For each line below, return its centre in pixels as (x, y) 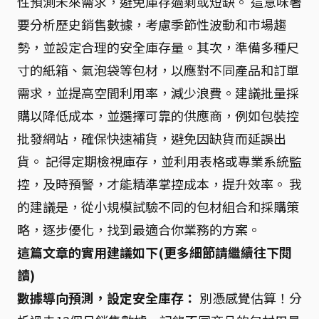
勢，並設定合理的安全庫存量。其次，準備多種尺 (158, 47)
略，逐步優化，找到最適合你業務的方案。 (139, 229)
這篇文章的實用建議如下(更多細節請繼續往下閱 (155, 252)
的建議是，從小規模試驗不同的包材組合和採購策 (158, 206)
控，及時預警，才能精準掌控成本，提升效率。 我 (159, 184)
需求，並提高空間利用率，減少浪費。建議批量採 (158, 93)
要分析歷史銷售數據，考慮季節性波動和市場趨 (152, 24)
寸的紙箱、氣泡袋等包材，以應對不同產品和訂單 (158, 70)
